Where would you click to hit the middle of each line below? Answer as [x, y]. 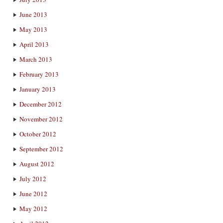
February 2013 [39, 74]
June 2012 [33, 194]
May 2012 [33, 209]
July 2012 [33, 179]
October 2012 [38, 134]
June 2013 [33, 14]
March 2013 [36, 59]
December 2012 [41, 104]
